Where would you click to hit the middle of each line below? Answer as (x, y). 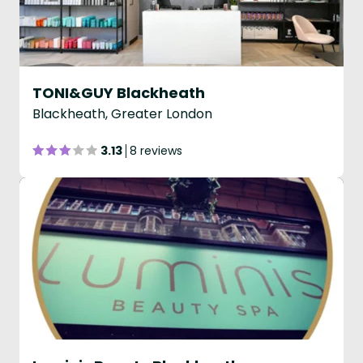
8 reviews (156, 151)
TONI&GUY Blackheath (119, 93)
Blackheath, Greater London (122, 114)
